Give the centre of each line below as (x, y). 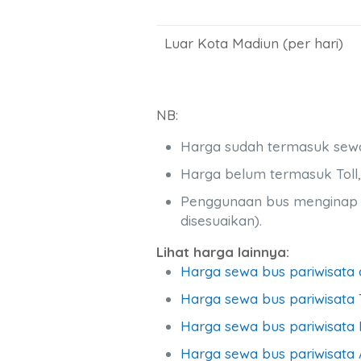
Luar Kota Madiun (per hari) (254, 43)
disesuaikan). (221, 220)
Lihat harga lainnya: (223, 252)
